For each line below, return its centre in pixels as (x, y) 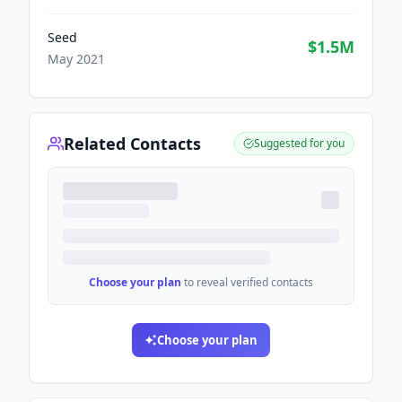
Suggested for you (299, 143)
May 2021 (76, 59)
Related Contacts (132, 144)
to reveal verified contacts (249, 282)
